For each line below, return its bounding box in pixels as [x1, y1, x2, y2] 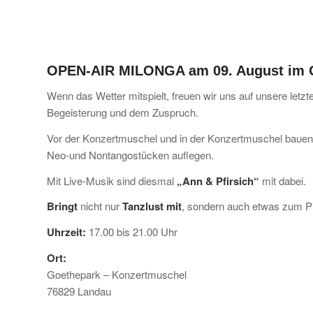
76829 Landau [47, 283, 111, 298]
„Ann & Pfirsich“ [177, 173, 259, 189]
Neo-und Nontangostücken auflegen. [47, 147, 214, 162]
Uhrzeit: [47, 224, 86, 240]
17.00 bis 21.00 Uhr [86, 224, 177, 240]
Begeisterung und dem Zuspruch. [47, 105, 198, 120]
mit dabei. [259, 173, 306, 188]
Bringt [47, 198, 78, 214]
